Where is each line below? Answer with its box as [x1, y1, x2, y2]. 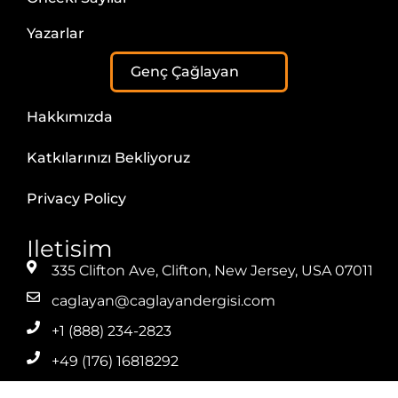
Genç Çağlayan [131, 63, 239, 81]
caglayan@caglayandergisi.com [51, 292, 275, 310]
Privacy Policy [27, 190, 126, 208]
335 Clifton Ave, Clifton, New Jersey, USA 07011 [51, 262, 373, 280]
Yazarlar [27, 25, 84, 43]
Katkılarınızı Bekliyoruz [27, 149, 190, 167]
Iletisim [27, 235, 113, 264]
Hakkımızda [27, 108, 113, 126]
